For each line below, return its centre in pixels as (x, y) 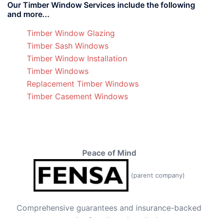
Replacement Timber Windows (83, 84)
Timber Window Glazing (71, 33)
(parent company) (158, 175)
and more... (28, 14)
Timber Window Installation (77, 59)
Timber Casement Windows (77, 97)
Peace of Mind (109, 153)
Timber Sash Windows (68, 46)
